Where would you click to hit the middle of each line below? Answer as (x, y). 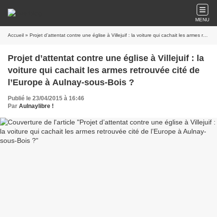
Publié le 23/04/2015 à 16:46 (46, 98)
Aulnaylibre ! (36, 106)
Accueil (16, 35)
